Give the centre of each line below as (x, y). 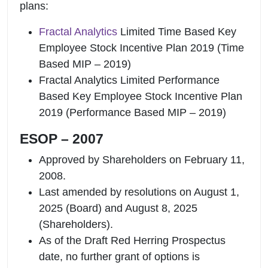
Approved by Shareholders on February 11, (142, 159)
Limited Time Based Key (177, 31)
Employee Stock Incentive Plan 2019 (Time (141, 48)
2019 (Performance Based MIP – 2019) (133, 112)
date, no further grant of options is (119, 256)
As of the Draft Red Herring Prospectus (132, 240)
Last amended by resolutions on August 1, (139, 192)
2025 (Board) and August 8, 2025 (118, 208)
